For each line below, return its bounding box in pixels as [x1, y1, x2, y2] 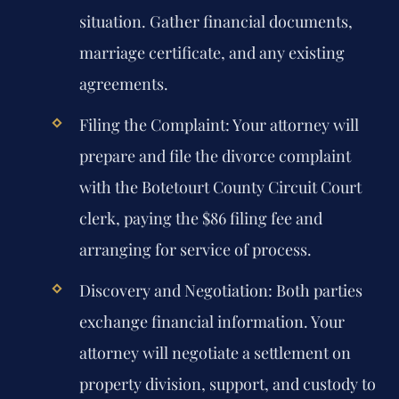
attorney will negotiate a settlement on [78, 342, 351, 364]
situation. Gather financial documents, [78, 10, 353, 32]
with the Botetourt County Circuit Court [78, 176, 362, 199]
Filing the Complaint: [78, 114, 230, 136]
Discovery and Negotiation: [78, 280, 273, 302]
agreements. [78, 72, 168, 94]
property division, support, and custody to [78, 373, 376, 395]
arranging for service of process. [78, 239, 312, 261]
